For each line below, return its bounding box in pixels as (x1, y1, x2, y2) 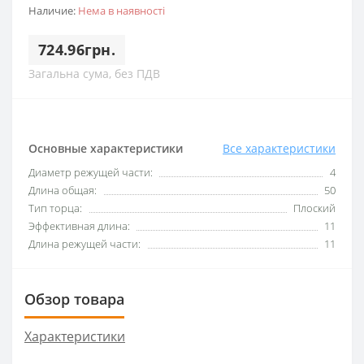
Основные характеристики (28, 140, 183, 156)
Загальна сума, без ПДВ (28, 65, 160, 81)
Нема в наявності (78, 2, 165, 18)
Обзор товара (24, 288, 124, 309)
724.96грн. (38, 39, 115, 59)
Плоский (293, 200, 336, 215)
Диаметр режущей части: (28, 164, 153, 180)
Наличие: (28, 2, 78, 18)
